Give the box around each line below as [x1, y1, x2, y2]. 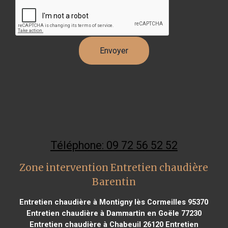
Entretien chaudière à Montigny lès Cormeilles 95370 [19, 197, 209, 207]
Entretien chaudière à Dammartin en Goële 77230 [26, 208, 202, 218]
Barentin [92, 176, 136, 188]
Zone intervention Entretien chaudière [19, 161, 209, 174]
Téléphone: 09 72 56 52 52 [50, 138, 178, 152]
